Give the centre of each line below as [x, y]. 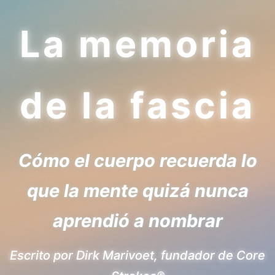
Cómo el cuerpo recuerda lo [137, 161]
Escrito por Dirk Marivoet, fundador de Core [137, 255]
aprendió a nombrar [137, 221]
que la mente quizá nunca [137, 191]
